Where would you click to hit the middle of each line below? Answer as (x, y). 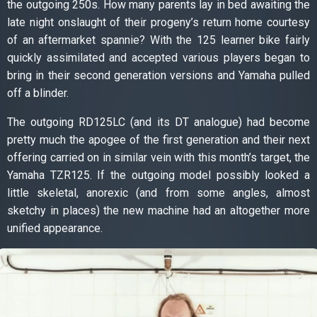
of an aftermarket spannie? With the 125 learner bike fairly (158, 40)
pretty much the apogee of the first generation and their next (158, 140)
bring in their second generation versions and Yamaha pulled (158, 76)
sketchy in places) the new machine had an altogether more (158, 211)
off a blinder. (38, 93)
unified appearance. (55, 229)
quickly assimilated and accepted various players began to (158, 58)
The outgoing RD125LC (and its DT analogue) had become (158, 122)
